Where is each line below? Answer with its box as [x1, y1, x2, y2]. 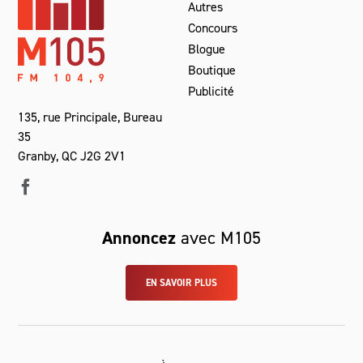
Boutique [188, 61, 237, 79]
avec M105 [181, 225, 261, 250]
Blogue [188, 40, 226, 58]
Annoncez [102, 225, 181, 250]
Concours [188, 19, 238, 36]
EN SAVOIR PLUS [145, 275, 218, 289]
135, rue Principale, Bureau [18, 108, 163, 126]
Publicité [188, 82, 235, 100]
